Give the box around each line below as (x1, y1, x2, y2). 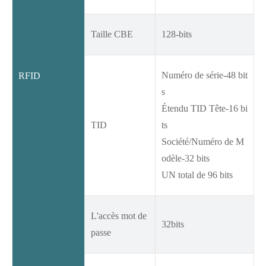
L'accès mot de (91, 211, 147, 221)
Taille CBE (91, 29, 133, 40)
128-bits (161, 29, 192, 40)
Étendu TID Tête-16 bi (161, 103, 248, 114)
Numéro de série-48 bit (161, 70, 248, 81)
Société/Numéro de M (161, 137, 244, 147)
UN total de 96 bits (161, 170, 233, 180)
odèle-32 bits (161, 153, 210, 164)
